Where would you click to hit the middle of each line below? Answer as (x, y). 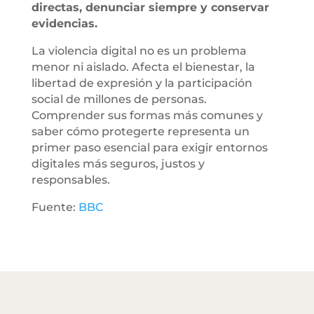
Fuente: (55, 207)
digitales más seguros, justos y (118, 163)
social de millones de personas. (119, 99)
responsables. (70, 179)
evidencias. (64, 23)
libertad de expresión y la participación (142, 83)
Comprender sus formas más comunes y (147, 115)
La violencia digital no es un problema (139, 50)
